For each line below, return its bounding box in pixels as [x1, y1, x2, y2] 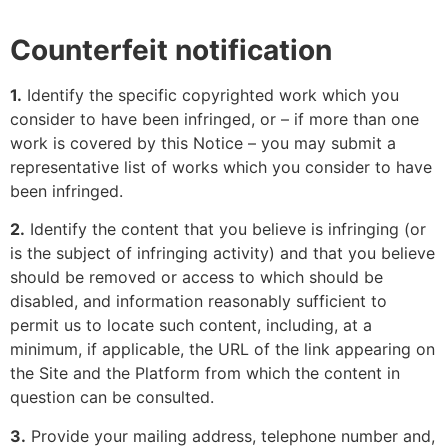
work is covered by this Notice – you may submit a [10, 132, 396, 153]
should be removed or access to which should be [10, 267, 383, 288]
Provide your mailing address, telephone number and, [26, 425, 435, 446]
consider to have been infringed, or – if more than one [10, 108, 419, 129]
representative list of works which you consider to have [10, 156, 432, 177]
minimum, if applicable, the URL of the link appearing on [10, 339, 435, 360]
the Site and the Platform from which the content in [10, 363, 400, 384]
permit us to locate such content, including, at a [10, 315, 372, 336]
